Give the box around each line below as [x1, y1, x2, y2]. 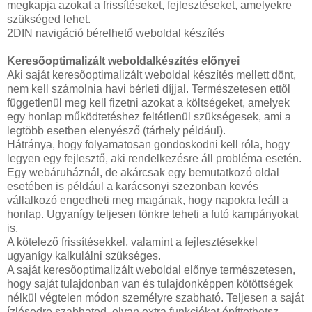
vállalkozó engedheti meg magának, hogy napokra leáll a [7, 194, 288, 206]
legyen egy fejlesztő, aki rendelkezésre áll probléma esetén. [7, 152, 302, 164]
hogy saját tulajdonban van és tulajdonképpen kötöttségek [7, 277, 293, 290]
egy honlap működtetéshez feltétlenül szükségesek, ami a [7, 110, 291, 123]
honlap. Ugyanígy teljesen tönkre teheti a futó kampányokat [7, 208, 298, 220]
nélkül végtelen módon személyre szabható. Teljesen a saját [7, 291, 304, 304]
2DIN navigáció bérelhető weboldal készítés [7, 26, 224, 39]
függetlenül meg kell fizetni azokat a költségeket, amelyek [7, 96, 290, 109]
